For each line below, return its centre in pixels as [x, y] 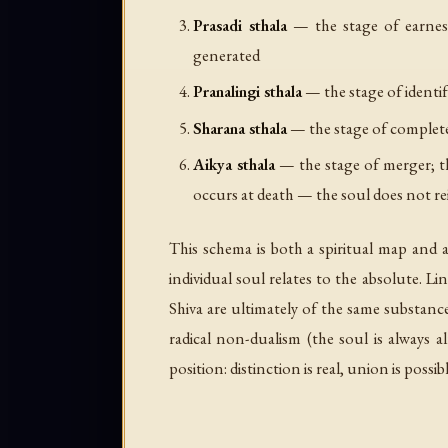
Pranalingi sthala [247, 91]
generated [226, 54]
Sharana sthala [240, 127]
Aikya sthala [234, 164]
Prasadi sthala [240, 24]
